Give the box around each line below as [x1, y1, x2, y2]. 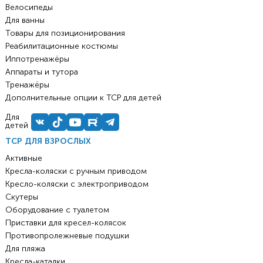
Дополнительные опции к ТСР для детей [5, 93, 161, 103]
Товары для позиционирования [5, 28, 125, 39]
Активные [5, 153, 42, 164]
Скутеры [5, 192, 38, 203]
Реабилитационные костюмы [5, 41, 118, 52]
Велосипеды [5, 2, 53, 13]
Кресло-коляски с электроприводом [5, 179, 149, 190]
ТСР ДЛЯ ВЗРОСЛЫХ [5, 136, 91, 147]
